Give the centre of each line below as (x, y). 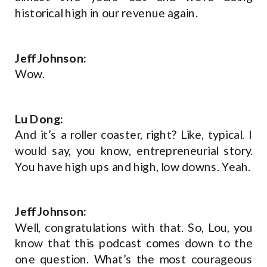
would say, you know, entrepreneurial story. (134, 150)
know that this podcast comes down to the (134, 243)
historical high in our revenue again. (108, 13)
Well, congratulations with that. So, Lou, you (134, 227)
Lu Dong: (39, 119)
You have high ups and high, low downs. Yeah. (134, 167)
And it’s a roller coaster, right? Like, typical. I (134, 135)
